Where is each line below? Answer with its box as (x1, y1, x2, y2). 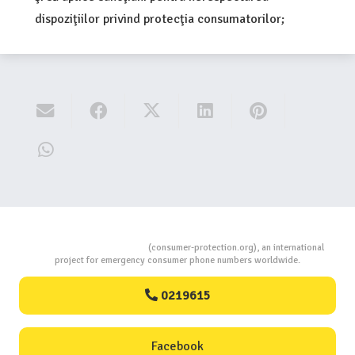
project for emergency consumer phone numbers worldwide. (55, 254, 300, 266)
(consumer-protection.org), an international (147, 241, 324, 254)
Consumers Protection (43, 241, 134, 254)
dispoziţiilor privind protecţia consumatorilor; (35, 11, 284, 27)
